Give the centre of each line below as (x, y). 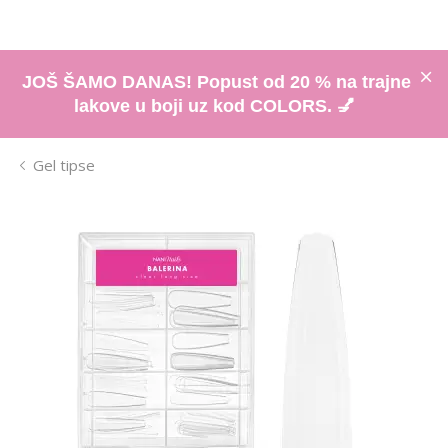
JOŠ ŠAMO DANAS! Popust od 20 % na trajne (216, 81)
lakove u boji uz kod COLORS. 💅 (216, 105)
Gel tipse (64, 164)
